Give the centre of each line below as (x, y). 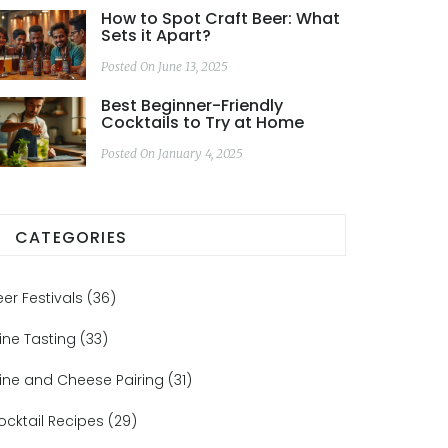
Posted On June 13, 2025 (164, 66)
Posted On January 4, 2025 (172, 153)
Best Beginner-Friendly (192, 105)
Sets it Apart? (156, 35)
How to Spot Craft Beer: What (220, 18)
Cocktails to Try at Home (202, 122)
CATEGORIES (71, 237)
